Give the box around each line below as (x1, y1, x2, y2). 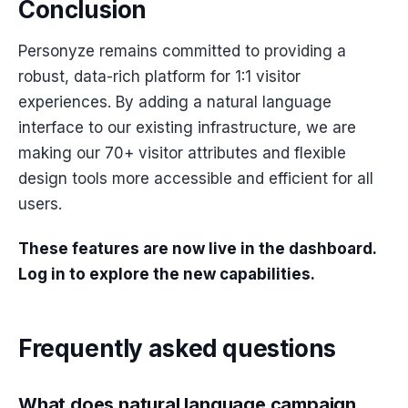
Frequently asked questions (18, 333, 336, 362)
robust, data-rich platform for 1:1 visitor (18, 67, 301, 87)
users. (18, 195, 62, 214)
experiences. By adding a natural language (18, 93, 331, 112)
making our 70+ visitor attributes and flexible (18, 144, 346, 163)
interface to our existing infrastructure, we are (18, 118, 356, 138)
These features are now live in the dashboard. (18, 239, 376, 258)
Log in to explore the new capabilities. (18, 264, 315, 283)
